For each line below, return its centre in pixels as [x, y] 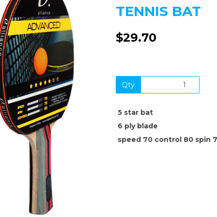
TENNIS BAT [158, 11]
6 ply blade [137, 126]
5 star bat [134, 112]
